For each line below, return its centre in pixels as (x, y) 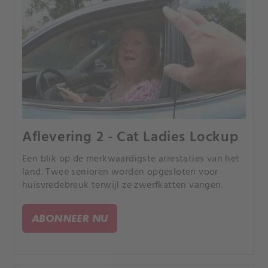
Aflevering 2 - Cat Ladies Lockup (130, 138)
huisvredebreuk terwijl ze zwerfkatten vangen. (123, 186)
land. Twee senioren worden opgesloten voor (120, 173)
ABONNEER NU (70, 218)
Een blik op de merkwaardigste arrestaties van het (131, 159)
